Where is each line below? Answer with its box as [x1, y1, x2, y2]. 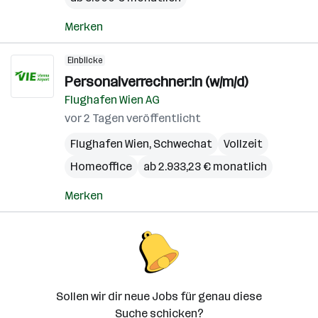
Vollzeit [224, 137, 263, 150]
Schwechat [153, 137, 212, 150]
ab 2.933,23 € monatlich [143, 160, 267, 173]
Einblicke [67, 55, 102, 65]
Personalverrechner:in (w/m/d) [65, 73, 248, 90]
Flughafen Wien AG [65, 93, 160, 106]
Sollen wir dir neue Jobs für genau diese [56, 290, 262, 303]
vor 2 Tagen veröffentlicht [65, 111, 201, 125]
